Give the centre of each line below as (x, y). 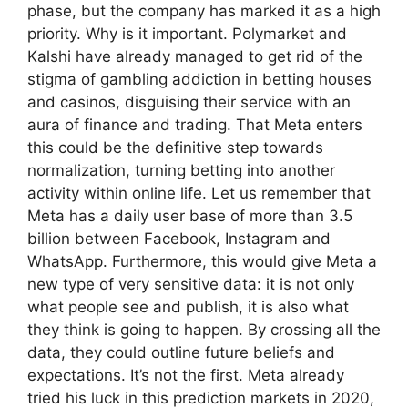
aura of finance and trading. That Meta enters (195, 124)
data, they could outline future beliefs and (181, 352)
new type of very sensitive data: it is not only (191, 284)
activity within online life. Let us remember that (199, 193)
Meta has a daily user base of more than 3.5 (190, 215)
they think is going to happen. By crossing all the (204, 329)
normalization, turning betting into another (181, 170)
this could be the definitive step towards (175, 147)
